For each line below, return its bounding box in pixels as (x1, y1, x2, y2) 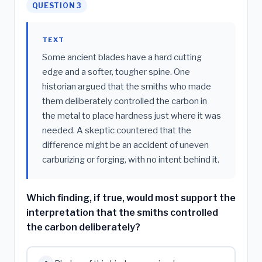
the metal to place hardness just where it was (42, 110, 221, 121)
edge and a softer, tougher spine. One (42, 66, 190, 77)
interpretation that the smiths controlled (26, 206, 218, 218)
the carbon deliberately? (26, 221, 140, 233)
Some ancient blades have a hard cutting (42, 51, 202, 63)
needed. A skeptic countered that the (42, 125, 191, 136)
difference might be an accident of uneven (42, 139, 209, 150)
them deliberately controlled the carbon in (42, 95, 207, 106)
